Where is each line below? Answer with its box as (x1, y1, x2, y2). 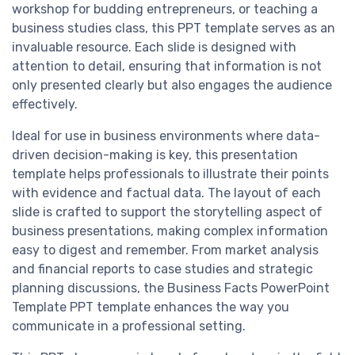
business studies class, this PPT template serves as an (12, 21, 335, 36)
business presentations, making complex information (12, 223, 328, 239)
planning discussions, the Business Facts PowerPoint (12, 281, 330, 296)
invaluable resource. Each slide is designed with (12, 40, 296, 55)
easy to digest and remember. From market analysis (12, 242, 319, 258)
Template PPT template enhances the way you (12, 300, 289, 315)
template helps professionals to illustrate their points (12, 166, 329, 182)
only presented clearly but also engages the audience (12, 78, 332, 94)
